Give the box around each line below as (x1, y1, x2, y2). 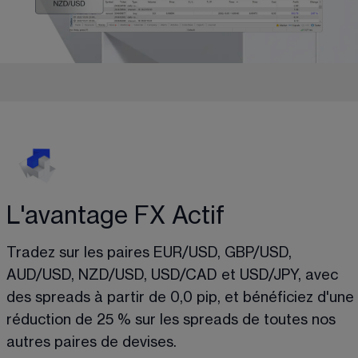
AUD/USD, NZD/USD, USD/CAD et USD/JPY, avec (6, 268, 342, 283)
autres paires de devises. (6, 335, 177, 350)
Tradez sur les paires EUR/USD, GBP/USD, (6, 245, 296, 261)
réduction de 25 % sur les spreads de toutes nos (6, 312, 340, 328)
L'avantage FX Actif (6, 204, 225, 229)
